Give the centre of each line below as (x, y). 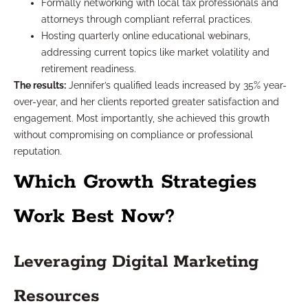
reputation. (38, 152)
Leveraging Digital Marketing (136, 262)
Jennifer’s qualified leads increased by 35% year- (176, 86)
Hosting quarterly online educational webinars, (146, 36)
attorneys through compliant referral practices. (147, 20)
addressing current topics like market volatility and (155, 53)
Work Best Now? (94, 217)
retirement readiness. (89, 69)
